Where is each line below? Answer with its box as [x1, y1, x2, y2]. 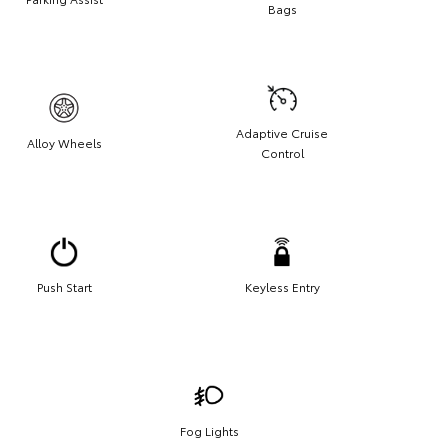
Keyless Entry [244, 277, 320, 295]
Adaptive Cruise [236, 123, 328, 141]
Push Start [36, 277, 92, 295]
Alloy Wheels [26, 133, 102, 151]
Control [260, 143, 304, 161]
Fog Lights [179, 421, 239, 439]
